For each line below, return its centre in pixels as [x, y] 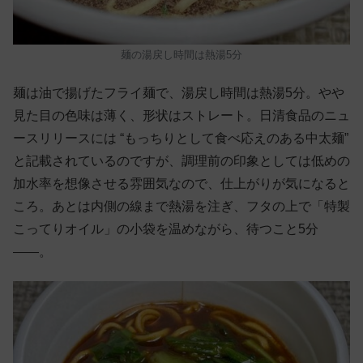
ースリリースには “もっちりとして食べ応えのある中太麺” [181, 138]
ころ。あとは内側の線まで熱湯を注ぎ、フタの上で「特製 [181, 206]
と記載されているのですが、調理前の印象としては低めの [181, 160]
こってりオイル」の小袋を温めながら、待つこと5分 [166, 228]
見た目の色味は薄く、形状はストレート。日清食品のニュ [181, 115]
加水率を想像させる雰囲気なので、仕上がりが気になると [181, 183]
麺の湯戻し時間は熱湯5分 [181, 54]
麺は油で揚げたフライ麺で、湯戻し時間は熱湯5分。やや [179, 92]
